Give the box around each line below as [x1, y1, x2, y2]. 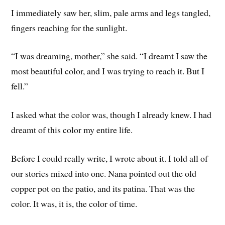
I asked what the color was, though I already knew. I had [11, 108, 212, 121]
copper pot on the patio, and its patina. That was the [11, 182, 195, 194]
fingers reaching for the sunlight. [11, 21, 128, 34]
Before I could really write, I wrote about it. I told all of [11, 152, 208, 164]
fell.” [11, 80, 29, 92]
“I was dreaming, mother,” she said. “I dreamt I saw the [11, 50, 208, 62]
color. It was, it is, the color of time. [11, 197, 138, 209]
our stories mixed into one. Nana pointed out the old [11, 167, 197, 179]
